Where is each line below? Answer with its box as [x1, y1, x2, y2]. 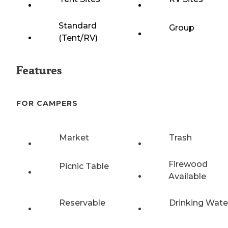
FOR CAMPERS [16, 98, 78, 108]
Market [59, 132, 89, 142]
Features [16, 64, 62, 77]
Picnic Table [59, 161, 109, 171]
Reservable [59, 197, 105, 208]
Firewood [168, 159, 208, 169]
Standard [58, 21, 97, 31]
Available [168, 171, 206, 181]
